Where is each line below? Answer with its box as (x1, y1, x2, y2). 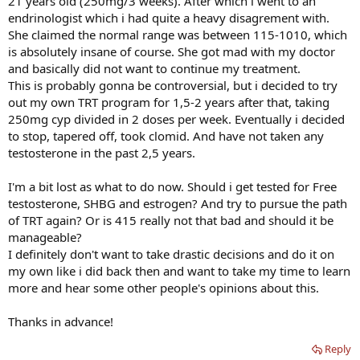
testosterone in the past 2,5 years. (8, 145, 195, 162)
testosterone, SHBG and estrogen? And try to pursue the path (8, 195, 347, 212)
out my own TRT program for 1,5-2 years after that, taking (8, 94, 329, 111)
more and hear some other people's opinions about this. (8, 280, 319, 297)
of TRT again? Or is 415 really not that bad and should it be (8, 212, 333, 229)
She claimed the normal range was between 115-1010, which (8, 27, 347, 43)
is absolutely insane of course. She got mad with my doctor (8, 43, 335, 60)
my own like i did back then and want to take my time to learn (8, 263, 350, 280)
